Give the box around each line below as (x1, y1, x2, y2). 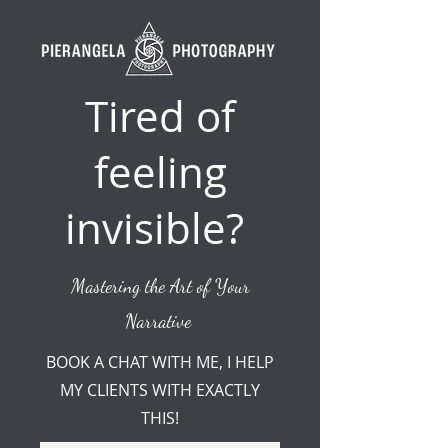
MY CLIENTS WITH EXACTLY (60, 379, 260, 401)
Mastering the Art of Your (70, 275, 250, 297)
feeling (93, 144, 227, 200)
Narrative (124, 310, 196, 332)
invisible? (65, 200, 255, 256)
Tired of (85, 88, 235, 144)
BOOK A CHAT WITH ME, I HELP (46, 351, 274, 373)
